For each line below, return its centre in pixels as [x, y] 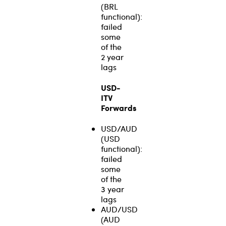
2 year [112, 57]
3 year [112, 189]
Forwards [119, 107]
